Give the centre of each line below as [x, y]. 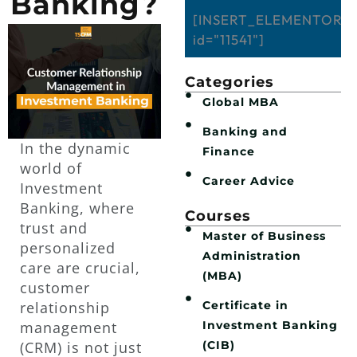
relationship [65, 308]
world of [51, 169]
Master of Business [264, 235]
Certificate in [245, 305]
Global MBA [240, 102]
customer [55, 288]
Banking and [245, 131]
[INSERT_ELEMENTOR [267, 19]
